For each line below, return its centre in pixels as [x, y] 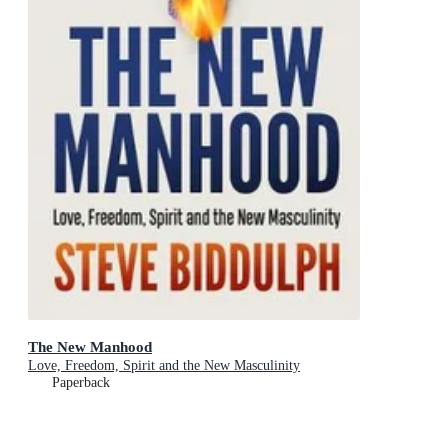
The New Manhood [90, 346]
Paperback [81, 382]
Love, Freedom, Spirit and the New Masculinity [164, 365]
